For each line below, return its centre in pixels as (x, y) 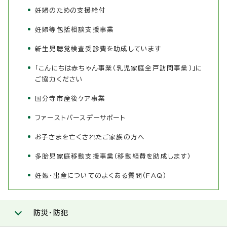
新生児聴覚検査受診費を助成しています (98, 49)
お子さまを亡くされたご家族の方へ (90, 137)
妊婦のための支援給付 (70, 11)
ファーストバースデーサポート (80, 118)
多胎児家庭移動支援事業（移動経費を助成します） (113, 157)
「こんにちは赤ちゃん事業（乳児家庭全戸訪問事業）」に (119, 68)
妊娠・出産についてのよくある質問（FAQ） (101, 176)
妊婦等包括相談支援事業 (75, 30)
